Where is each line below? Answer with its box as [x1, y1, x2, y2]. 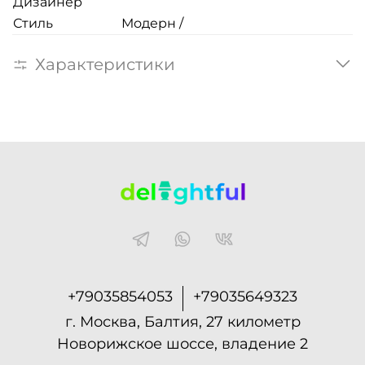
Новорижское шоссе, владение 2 [57, 334, 308, 353]
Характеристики [35, 54, 175, 74]
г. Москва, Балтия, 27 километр [64, 312, 301, 331]
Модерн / [121, 15, 183, 32]
